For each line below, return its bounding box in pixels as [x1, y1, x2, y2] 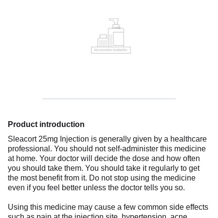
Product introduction [8, 120, 85, 128]
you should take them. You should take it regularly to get [8, 163, 200, 172]
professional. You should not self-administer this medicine [8, 144, 206, 153]
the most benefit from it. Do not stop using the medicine [8, 173, 196, 182]
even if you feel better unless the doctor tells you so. [8, 183, 185, 192]
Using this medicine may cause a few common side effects [8, 202, 208, 211]
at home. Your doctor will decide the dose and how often [8, 154, 200, 163]
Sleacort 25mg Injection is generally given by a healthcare [8, 134, 207, 143]
